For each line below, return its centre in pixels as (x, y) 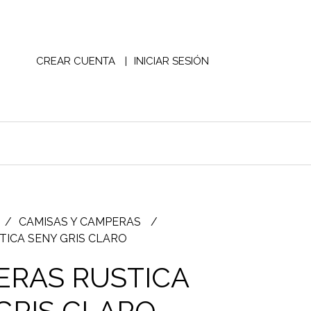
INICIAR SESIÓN (171, 61)
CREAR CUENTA (75, 61)
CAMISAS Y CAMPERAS (81, 222)
